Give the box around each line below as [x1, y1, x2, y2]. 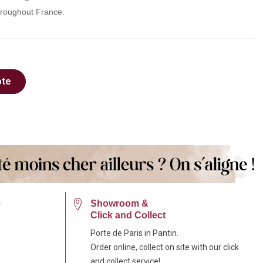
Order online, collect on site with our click [90, 242, 239, 252]
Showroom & [90, 198, 149, 208]
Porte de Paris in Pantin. [90, 228, 178, 238]
